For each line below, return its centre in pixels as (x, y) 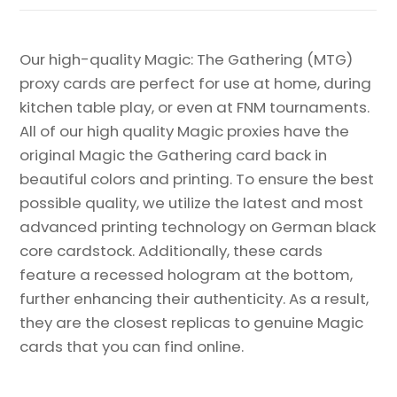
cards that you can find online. (132, 346)
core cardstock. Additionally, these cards (171, 250)
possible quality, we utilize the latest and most (192, 202)
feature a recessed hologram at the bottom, (187, 274)
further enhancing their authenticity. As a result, (195, 298)
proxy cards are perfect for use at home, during (196, 83)
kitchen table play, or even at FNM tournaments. (195, 107)
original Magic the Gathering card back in (174, 155)
